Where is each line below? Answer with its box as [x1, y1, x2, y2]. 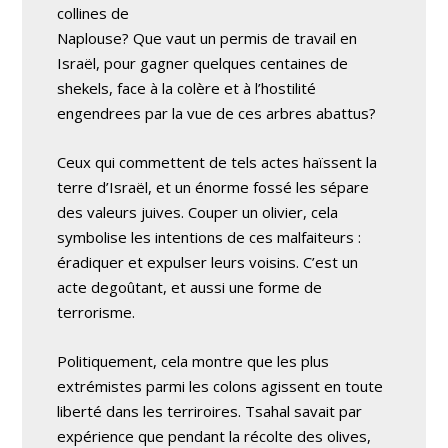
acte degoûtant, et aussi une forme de [57, 277, 323, 297]
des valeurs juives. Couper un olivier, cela [57, 202, 339, 222]
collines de [57, 3, 130, 23]
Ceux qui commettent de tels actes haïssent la [57, 152, 378, 172]
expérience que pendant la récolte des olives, [57, 426, 372, 446]
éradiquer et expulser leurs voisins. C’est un [57, 252, 359, 272]
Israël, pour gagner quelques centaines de [57, 53, 349, 73]
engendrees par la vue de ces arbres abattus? [57, 103, 377, 123]
